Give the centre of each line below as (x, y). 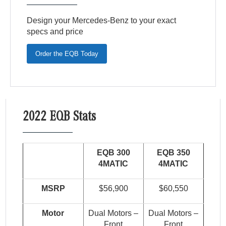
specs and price (55, 32)
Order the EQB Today (67, 54)
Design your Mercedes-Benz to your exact (102, 21)
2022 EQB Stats (59, 118)
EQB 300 (113, 153)
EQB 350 (173, 153)
